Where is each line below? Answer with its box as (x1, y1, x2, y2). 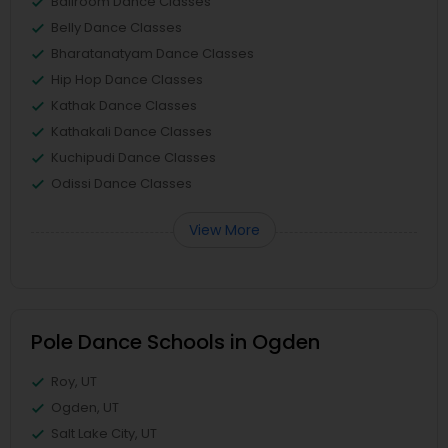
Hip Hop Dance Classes (51, 70, 203, 89)
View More (188, 220, 260, 240)
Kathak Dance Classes (51, 96, 197, 115)
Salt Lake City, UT (51, 424, 157, 443)
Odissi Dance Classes (51, 174, 192, 193)
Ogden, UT (51, 398, 119, 417)
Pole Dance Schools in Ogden (31, 328, 320, 356)
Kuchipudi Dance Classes (51, 148, 216, 167)
